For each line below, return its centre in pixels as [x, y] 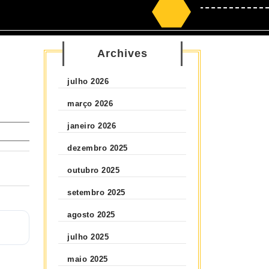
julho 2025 [88, 237]
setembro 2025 [96, 192]
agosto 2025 [91, 214]
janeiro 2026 [92, 125]
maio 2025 [88, 259]
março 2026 [90, 103]
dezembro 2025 [98, 148]
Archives [122, 53]
